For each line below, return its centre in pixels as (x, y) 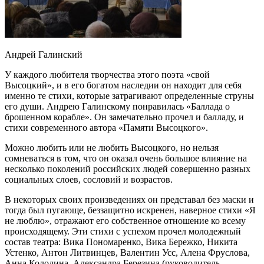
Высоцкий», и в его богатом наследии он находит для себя (123, 85)
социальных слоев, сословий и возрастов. (89, 179)
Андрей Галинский (44, 54)
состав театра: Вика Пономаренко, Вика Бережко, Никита (121, 242)
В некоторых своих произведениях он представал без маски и (129, 199)
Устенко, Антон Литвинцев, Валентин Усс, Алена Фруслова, (127, 252)
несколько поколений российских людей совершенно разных (128, 169)
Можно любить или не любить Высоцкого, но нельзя (112, 147)
